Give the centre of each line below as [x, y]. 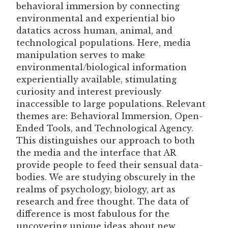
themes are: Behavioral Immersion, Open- [109, 116]
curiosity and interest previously [89, 91]
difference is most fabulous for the [93, 213]
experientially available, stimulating [96, 79]
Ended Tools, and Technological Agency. [105, 128]
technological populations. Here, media [104, 42]
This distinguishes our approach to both [106, 140]
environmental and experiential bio [96, 18]
